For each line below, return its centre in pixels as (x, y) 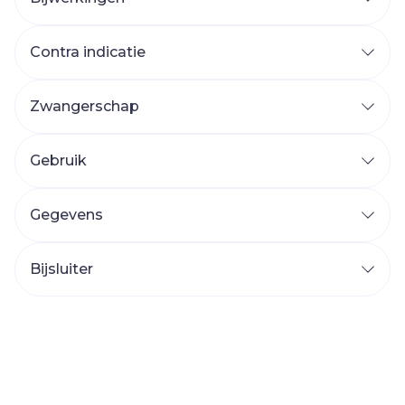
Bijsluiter (61, 269)
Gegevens (66, 215)
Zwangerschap (85, 106)
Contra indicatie (88, 52)
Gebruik (58, 160)
